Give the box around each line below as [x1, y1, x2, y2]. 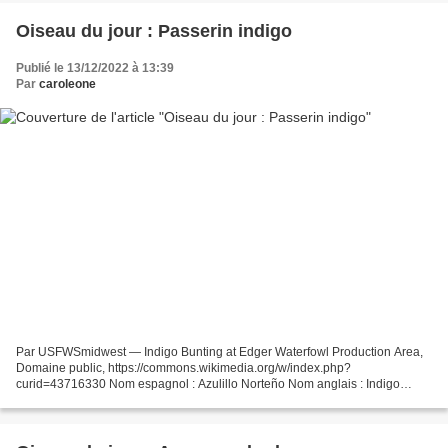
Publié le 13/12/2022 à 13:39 [16, 61, 174, 76]
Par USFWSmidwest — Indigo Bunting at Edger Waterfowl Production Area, [16, 344, 423, 359]
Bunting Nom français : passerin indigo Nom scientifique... [16, 392, 329, 407]
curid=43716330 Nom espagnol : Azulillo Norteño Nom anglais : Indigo [16, 376, 400, 391]
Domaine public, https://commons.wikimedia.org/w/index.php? [16, 360, 351, 375]
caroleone [39, 77, 96, 92]
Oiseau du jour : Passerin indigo [16, 21, 292, 42]
